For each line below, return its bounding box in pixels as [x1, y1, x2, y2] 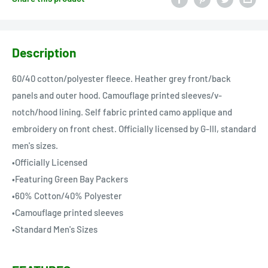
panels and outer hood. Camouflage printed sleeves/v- [12, 90, 222, 101]
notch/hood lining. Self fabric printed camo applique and [12, 106, 232, 118]
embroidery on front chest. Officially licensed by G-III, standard [12, 123, 256, 135]
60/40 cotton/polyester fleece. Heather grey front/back [12, 73, 231, 84]
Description [12, 44, 76, 60]
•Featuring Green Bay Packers [12, 173, 128, 185]
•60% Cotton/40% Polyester [12, 190, 122, 202]
